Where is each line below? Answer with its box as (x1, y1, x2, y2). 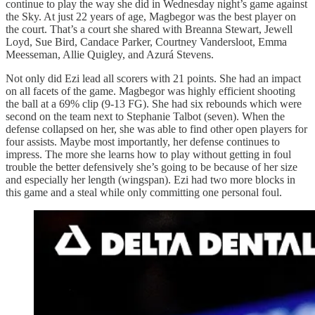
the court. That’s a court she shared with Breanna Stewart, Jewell (6, 23, 292, 36)
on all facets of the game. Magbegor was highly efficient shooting (6, 85, 295, 98)
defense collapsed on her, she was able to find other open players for (6, 123, 307, 136)
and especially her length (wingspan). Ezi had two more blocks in (6, 174, 295, 186)
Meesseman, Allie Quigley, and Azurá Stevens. (6, 49, 214, 61)
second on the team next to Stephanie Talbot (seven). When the (6, 110, 285, 123)
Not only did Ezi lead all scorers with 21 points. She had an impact (6, 72, 301, 85)
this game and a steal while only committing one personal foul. (6, 186, 282, 199)
